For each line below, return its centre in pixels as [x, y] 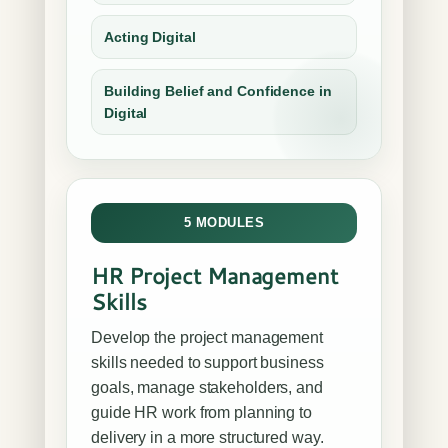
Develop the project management [207, 337]
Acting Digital [150, 37]
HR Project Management [214, 275]
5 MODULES [224, 222]
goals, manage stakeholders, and [207, 387]
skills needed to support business [207, 362]
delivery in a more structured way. [207, 437]
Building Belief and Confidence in [218, 91]
